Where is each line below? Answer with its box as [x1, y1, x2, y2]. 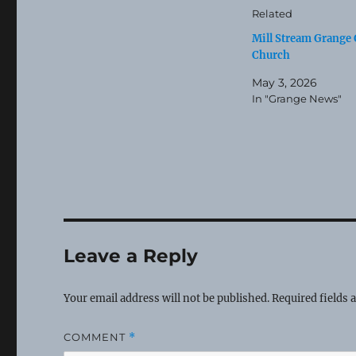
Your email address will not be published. [64, 291, 270, 305]
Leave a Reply [64, 244, 199, 267]
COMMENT [64, 330, 130, 343]
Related [251, 6, 292, 20]
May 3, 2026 [251, 75, 317, 90]
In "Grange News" [251, 91, 342, 105]
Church [251, 48, 290, 62]
